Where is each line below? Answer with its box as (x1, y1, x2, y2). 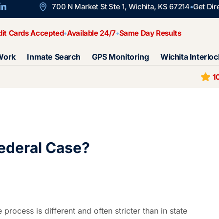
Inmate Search (27, 52, 81, 62)
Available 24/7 (67, 28, 116, 38)
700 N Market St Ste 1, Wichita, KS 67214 (52, 2, 190, 11)
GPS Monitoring (91, 52, 149, 62)
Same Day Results (119, 28, 181, 38)
